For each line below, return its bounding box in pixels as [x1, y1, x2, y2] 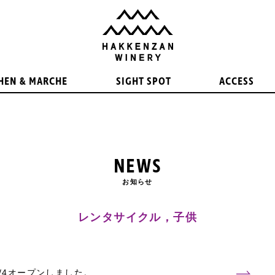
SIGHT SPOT [115, 74, 171, 89]
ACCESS [219, 74, 254, 89]
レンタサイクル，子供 [78, 211, 197, 223]
